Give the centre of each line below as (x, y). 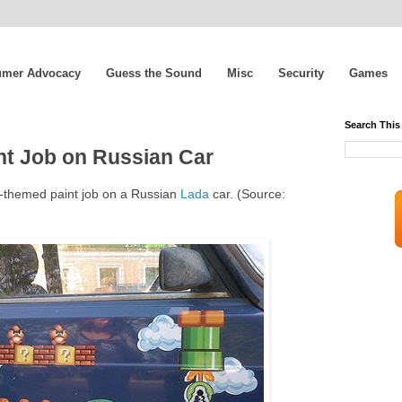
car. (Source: (247, 194)
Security (301, 73)
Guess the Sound (154, 73)
